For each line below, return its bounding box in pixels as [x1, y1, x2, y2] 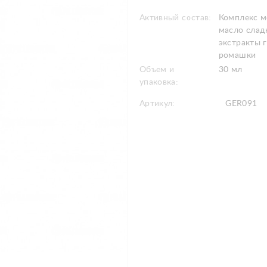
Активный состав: [139, 14, 212, 22]
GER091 [223, 100, 257, 108]
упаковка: [139, 78, 179, 86]
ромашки [218, 51, 256, 60]
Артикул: [139, 100, 175, 108]
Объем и [139, 66, 175, 74]
